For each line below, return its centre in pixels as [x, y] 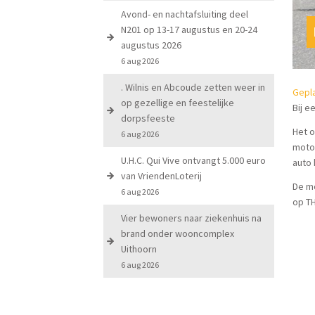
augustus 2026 [152, 45]
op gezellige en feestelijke [178, 103]
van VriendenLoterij [162, 176]
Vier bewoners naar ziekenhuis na [192, 218]
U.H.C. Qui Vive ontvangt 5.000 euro [194, 160]
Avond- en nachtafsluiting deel [185, 14]
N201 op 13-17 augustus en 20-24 [189, 30]
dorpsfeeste [148, 118]
